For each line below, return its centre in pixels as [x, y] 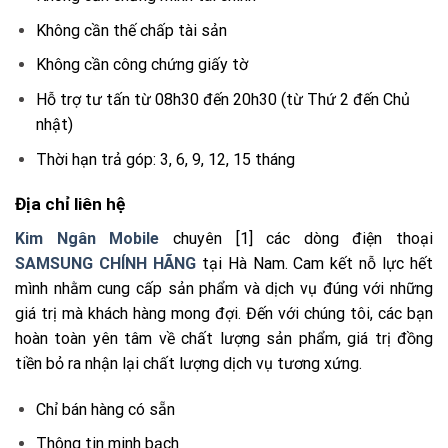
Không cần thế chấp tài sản [131, 30]
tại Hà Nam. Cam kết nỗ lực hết [314, 263]
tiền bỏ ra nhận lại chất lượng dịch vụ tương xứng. [188, 363]
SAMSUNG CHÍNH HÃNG [105, 263]
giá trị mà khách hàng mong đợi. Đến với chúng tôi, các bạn [224, 313]
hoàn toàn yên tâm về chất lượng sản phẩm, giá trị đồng [224, 338]
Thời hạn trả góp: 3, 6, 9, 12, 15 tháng [165, 159]
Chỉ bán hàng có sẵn [105, 409]
